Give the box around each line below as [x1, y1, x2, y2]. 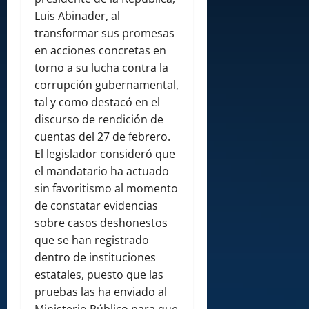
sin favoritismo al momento [34, 181, 178, 197]
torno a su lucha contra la [34, 60, 168, 76]
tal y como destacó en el [34, 94, 160, 110]
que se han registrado [34, 232, 149, 248]
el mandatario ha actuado [34, 163, 169, 179]
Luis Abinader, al [34, 8, 120, 24]
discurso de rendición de [34, 112, 163, 128]
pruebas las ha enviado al [34, 284, 167, 300]
